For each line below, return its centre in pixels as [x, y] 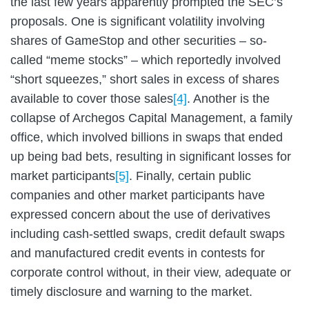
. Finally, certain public [190, 176]
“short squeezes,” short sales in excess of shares [145, 79]
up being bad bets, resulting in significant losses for [151, 156]
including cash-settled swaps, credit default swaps [148, 233]
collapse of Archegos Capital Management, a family [151, 118]
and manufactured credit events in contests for [138, 253]
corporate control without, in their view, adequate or [151, 272]
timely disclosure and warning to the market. [131, 291]
